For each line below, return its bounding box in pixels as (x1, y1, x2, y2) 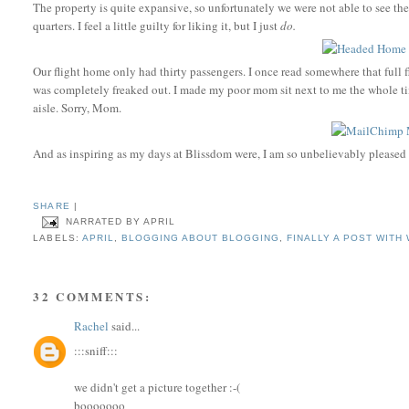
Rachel (74, 318, 110, 335)
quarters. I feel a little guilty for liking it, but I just (33, 16, 281, 34)
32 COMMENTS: (33, 288, 152, 306)
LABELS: (33, 233, 82, 244)
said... (109, 318, 141, 335)
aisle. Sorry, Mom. (33, 99, 122, 116)
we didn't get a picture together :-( (74, 378, 241, 395)
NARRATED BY (65, 216, 143, 227)
